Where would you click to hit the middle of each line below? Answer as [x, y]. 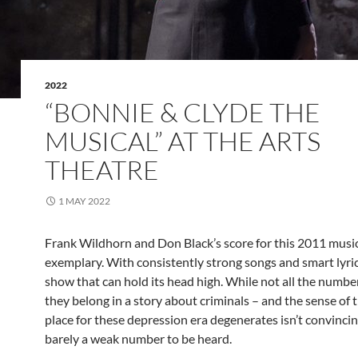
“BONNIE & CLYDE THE [183, 112]
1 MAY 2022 [84, 201]
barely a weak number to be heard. [138, 338]
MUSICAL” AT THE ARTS [183, 141]
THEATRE [102, 170]
